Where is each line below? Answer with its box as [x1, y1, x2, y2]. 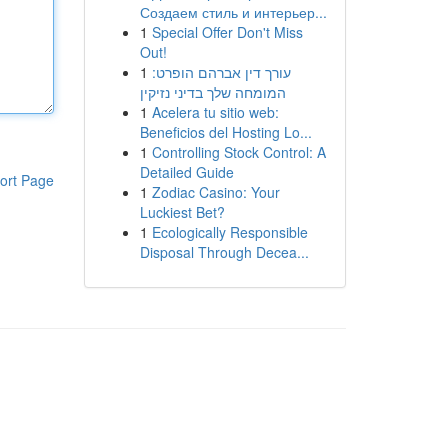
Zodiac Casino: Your [151, 182, 280, 202]
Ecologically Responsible [151, 222, 308, 242]
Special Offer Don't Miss [151, 22, 303, 42]
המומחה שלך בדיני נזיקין [139, 82, 286, 102]
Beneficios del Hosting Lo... [139, 122, 312, 142]
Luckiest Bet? [139, 202, 225, 222]
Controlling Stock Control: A [151, 142, 326, 162]
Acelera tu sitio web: [151, 102, 279, 122]
